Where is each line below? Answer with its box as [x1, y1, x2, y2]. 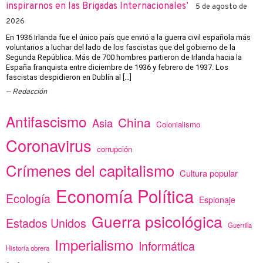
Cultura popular [180, 167, 238, 180]
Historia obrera [6, 243, 49, 253]
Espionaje [199, 194, 235, 206]
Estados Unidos [6, 214, 86, 232]
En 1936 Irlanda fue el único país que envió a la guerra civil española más [6, 33, 251, 42]
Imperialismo [55, 234, 133, 255]
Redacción [12, 87, 47, 97]
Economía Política [56, 183, 194, 208]
